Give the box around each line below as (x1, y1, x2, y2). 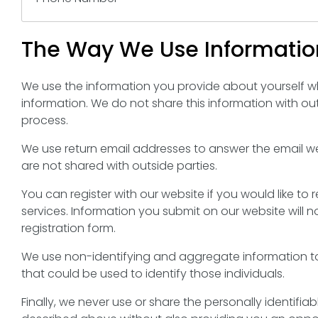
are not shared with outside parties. (21, 158, 217, 174)
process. (21, 112, 68, 128)
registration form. (21, 220, 116, 236)
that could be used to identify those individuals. (21, 265, 285, 282)
